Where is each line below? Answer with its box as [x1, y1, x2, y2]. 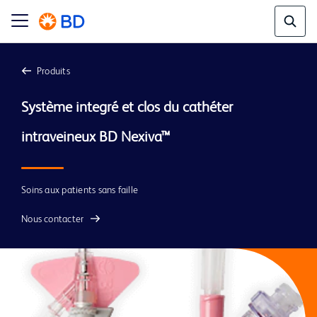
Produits [36, 67, 70, 76]
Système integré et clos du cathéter [21, 100, 234, 115]
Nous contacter [21, 214, 84, 224]
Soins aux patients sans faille [21, 185, 139, 195]
